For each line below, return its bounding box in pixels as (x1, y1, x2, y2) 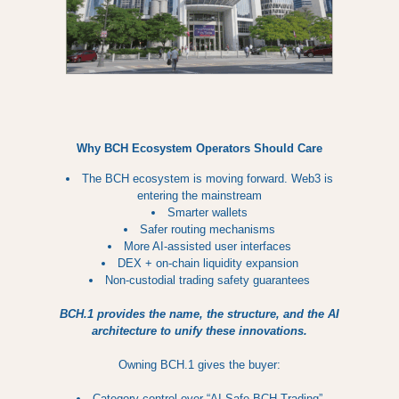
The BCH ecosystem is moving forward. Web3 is (82, 172, 333, 185)
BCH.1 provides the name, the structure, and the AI (60, 307, 339, 321)
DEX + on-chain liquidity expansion (117, 256, 298, 270)
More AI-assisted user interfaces (124, 240, 291, 253)
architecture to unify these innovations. (92, 324, 307, 338)
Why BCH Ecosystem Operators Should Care (77, 142, 322, 155)
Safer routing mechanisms (140, 223, 275, 236)
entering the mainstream (137, 189, 262, 202)
